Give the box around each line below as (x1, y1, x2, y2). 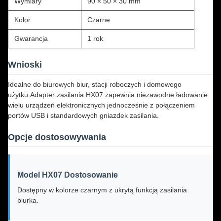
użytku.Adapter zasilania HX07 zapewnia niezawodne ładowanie (8, 91, 208, 99)
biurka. (17, 196, 38, 204)
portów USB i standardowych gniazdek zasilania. (8, 111, 159, 119)
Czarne (87, 16, 110, 24)
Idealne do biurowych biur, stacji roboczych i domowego (8, 80, 182, 88)
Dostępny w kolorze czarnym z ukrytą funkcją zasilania (17, 186, 187, 194)
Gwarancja (14, 35, 48, 42)
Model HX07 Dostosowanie (17, 171, 118, 179)
